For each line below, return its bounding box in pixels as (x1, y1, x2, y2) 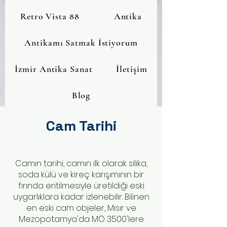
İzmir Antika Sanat (15, 63, 93, 74)
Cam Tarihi (46, 117, 117, 135)
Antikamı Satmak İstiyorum (24, 37, 138, 48)
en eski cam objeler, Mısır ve (26, 202, 136, 214)
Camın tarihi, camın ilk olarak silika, (15, 158, 147, 169)
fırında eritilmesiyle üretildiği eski (18, 180, 144, 192)
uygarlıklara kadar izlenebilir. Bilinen (13, 191, 149, 203)
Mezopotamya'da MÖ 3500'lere (18, 213, 144, 225)
